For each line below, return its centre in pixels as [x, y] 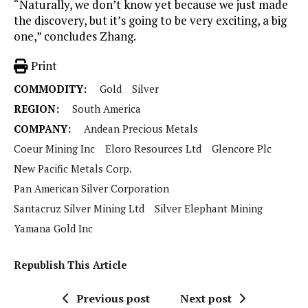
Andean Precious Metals [141, 129]
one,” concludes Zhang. [75, 36]
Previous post [113, 299]
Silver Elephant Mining [209, 209]
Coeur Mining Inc [54, 149]
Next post [206, 299]
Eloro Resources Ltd [153, 149]
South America [107, 109]
